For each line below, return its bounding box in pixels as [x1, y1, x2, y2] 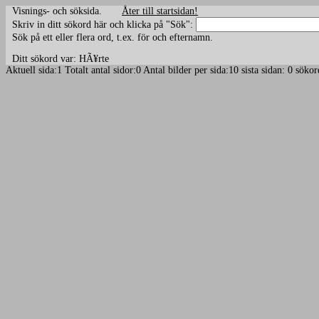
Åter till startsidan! [122, 6, 198, 16]
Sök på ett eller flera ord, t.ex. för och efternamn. [12, 32, 213, 43]
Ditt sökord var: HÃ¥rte [12, 53, 123, 64]
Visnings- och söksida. [12, 6, 122, 16]
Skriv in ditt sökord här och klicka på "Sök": [12, 19, 196, 30]
